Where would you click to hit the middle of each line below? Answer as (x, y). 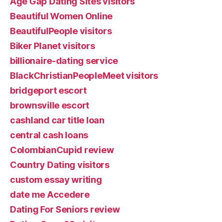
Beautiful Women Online (61, 16)
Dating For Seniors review (65, 209)
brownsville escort (50, 105)
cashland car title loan (57, 120)
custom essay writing (56, 179)
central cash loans (49, 135)
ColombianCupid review (62, 150)
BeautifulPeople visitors (61, 31)
